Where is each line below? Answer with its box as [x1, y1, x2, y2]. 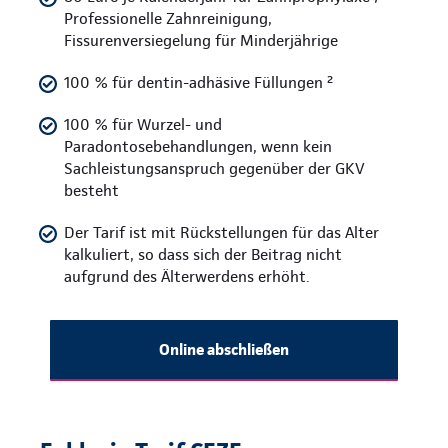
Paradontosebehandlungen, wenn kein [64, 137, 332, 157]
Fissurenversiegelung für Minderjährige [64, 31, 338, 51]
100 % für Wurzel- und [64, 115, 222, 135]
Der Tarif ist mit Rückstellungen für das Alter [64, 223, 379, 243]
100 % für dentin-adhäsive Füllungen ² [64, 73, 333, 93]
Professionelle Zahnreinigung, [64, 9, 272, 29]
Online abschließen [153, 340, 295, 360]
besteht [64, 181, 119, 201]
